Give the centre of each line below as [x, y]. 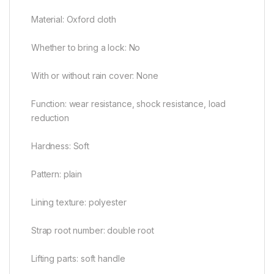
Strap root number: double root [93, 231]
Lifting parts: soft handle [78, 259]
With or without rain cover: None [95, 76]
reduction [50, 118]
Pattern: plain [57, 174]
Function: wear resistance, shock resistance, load [129, 104]
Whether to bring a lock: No [86, 48]
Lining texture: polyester [79, 202]
